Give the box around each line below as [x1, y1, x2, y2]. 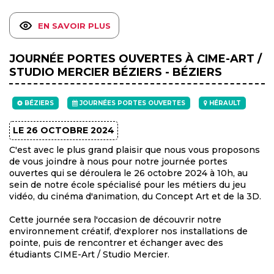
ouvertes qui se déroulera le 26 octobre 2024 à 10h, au [9, 168, 248, 179]
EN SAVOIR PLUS [38, 20, 111, 31]
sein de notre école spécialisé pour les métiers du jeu [9, 179, 246, 191]
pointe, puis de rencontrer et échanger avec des [9, 237, 223, 249]
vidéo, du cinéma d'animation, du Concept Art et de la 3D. [9, 191, 261, 202]
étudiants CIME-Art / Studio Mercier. [9, 249, 169, 261]
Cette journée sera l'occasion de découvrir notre [9, 214, 221, 226]
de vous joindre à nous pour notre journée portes [9, 156, 228, 168]
